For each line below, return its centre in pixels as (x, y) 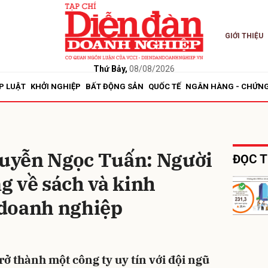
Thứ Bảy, (110, 68)
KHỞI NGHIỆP (56, 86)
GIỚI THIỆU (244, 36)
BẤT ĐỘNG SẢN (115, 86)
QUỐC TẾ (165, 86)
